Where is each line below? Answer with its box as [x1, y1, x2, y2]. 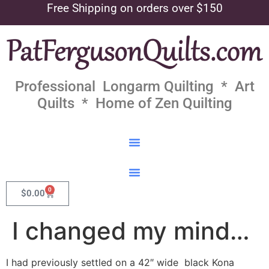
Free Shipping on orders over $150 [46, 1, 223, 15]
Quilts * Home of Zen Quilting [37, 95, 232, 112]
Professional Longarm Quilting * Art [14, 78, 255, 95]
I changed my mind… [12, 216, 250, 246]
